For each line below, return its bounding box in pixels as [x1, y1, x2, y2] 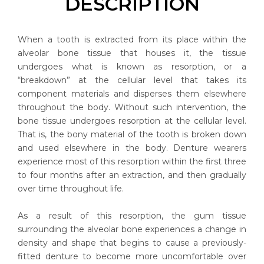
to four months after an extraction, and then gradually [18, 170, 246, 180]
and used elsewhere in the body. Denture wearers [18, 143, 246, 153]
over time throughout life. [18, 183, 124, 194]
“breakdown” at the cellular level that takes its [18, 75, 246, 85]
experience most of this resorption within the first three [18, 156, 246, 167]
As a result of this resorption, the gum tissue [18, 210, 246, 221]
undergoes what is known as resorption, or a [18, 61, 246, 72]
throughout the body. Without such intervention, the [18, 102, 246, 113]
